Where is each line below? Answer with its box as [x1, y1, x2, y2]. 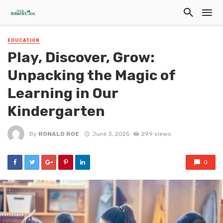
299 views [141, 130, 171, 137]
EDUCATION [7, 38, 40, 43]
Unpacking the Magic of [7, 67, 175, 84]
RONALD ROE [38, 130, 79, 137]
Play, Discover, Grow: [7, 49, 155, 66]
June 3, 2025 [92, 130, 130, 137]
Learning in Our [7, 85, 118, 102]
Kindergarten [7, 103, 105, 120]
